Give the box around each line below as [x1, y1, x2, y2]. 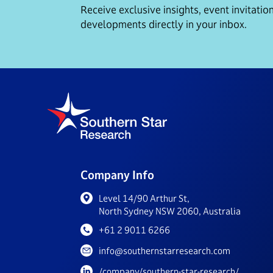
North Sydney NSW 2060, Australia [99, 205, 241, 217]
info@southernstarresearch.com [99, 245, 230, 257]
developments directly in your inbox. [80, 18, 247, 30]
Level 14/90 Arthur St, [99, 193, 190, 204]
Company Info [80, 168, 154, 182]
